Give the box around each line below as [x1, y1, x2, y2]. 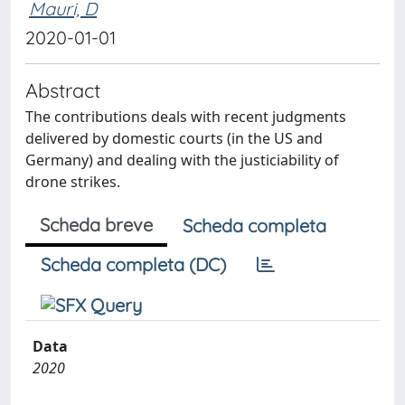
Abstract [25, 78, 100, 102]
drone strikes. [25, 172, 120, 192]
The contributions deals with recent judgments [25, 107, 346, 127]
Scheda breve [40, 213, 153, 236]
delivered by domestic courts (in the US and [25, 128, 323, 148]
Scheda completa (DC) [41, 253, 226, 276]
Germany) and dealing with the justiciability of [25, 150, 339, 170]
